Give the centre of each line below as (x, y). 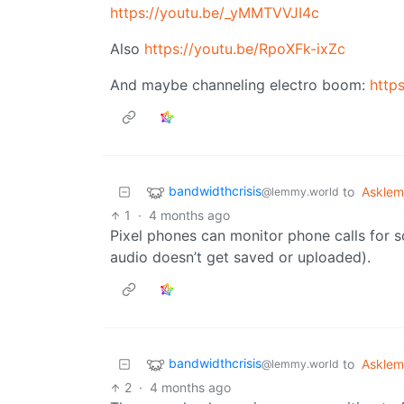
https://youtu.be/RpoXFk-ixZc (245, 49)
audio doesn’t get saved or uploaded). (240, 257)
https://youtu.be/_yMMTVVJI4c (215, 13)
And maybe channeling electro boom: (240, 85)
